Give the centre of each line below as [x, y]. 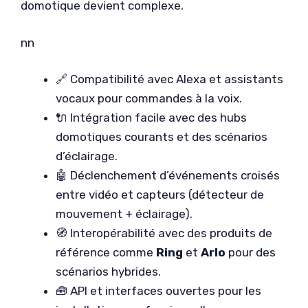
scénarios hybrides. [108, 272]
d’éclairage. [87, 156]
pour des [251, 252]
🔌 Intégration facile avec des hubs [151, 118]
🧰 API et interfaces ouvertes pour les [158, 291]
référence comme [106, 252]
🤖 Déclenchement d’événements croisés [168, 175]
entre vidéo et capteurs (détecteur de [160, 195]
